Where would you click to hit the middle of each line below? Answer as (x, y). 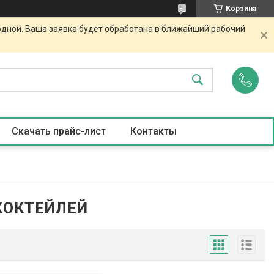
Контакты (153, 131)
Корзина (241, 9)
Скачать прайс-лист (58, 131)
